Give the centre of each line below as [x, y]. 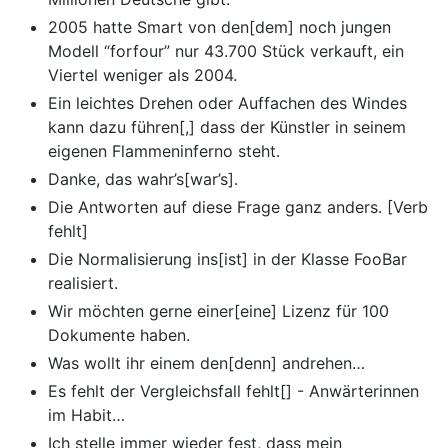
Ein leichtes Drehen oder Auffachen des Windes [227, 103]
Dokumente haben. [119, 335]
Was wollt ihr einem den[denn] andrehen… [206, 363]
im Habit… [86, 415]
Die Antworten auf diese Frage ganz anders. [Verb [238, 207]
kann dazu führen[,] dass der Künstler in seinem [227, 127]
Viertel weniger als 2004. [142, 75]
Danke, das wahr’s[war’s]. [143, 179]
